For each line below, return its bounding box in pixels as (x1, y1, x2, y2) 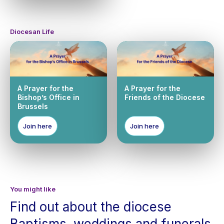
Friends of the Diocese (124, 93, 205, 102)
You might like (10, 185, 55, 193)
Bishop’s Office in (17, 93, 79, 102)
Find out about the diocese (10, 199, 171, 215)
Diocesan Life (10, 27, 54, 36)
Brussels (17, 102, 48, 111)
